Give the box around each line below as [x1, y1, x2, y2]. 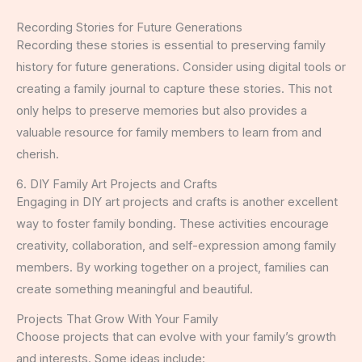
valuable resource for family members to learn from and [16, 124, 322, 140]
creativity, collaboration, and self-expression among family [16, 238, 336, 254]
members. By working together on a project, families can [16, 260, 329, 276]
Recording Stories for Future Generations [16, 19, 242, 35]
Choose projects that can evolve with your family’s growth [16, 329, 336, 344]
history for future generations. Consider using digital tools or [16, 59, 346, 74]
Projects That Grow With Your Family [16, 311, 218, 326]
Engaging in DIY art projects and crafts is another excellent [16, 195, 338, 210]
